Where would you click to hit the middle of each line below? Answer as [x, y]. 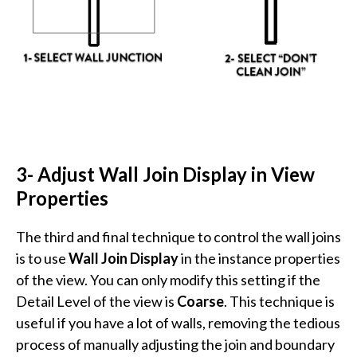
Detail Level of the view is [96, 302]
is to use [42, 259]
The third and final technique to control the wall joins [178, 237]
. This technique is [279, 302]
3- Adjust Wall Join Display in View [165, 175]
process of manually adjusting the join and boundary [175, 345]
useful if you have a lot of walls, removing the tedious [178, 323]
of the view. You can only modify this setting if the [168, 280]
